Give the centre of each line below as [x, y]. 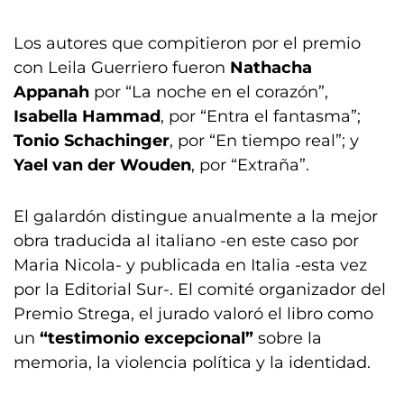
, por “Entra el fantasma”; [261, 116]
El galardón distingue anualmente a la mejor [196, 216]
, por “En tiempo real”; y [264, 141]
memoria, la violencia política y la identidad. [192, 363]
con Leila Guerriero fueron [122, 68]
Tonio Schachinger [92, 141]
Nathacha [271, 68]
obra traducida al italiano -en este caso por [186, 241]
